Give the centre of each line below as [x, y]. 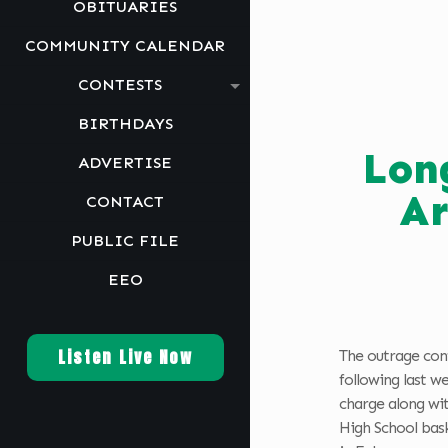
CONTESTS [120, 84]
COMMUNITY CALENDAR [125, 45]
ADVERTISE [125, 162]
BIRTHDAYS [125, 123]
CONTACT [125, 201]
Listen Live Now [125, 357]
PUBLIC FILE [125, 240]
